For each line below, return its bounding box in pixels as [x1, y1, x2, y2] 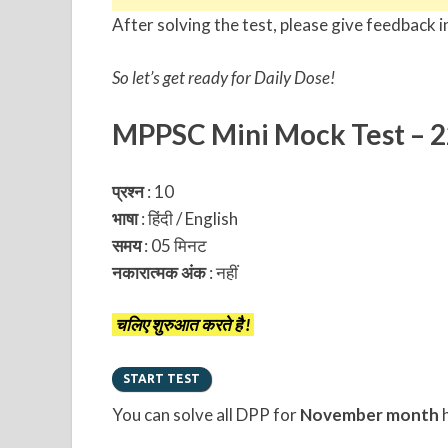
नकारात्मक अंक [112, 261, 209, 283]
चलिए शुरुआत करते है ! [115, 314, 251, 336]
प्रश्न [112, 180, 144, 202]
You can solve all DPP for [112, 403, 300, 425]
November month [300, 403, 439, 425]
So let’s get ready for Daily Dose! [112, 66, 335, 88]
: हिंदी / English [138, 207, 238, 229]
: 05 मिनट [141, 234, 207, 256]
